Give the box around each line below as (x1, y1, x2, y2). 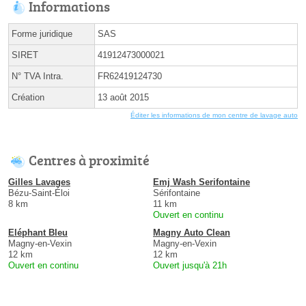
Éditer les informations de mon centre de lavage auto (130, 111, 298, 120)
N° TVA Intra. (12, 71, 64, 82)
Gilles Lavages (8, 177, 70, 188)
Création (12, 92, 44, 103)
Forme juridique (12, 29, 72, 40)
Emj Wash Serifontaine (153, 177, 250, 188)
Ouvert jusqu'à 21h (153, 260, 227, 271)
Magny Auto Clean (153, 227, 230, 238)
